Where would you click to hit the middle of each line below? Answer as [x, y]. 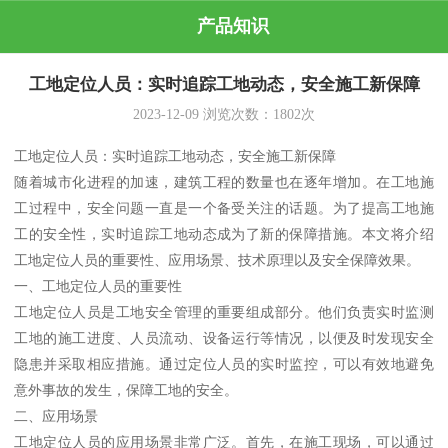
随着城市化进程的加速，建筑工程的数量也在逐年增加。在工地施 [224, 182]
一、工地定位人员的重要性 [98, 286]
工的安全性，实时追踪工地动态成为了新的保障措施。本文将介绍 [224, 234]
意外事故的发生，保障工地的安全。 [126, 390]
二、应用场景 [56, 416]
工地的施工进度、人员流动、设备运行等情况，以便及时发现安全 [224, 338]
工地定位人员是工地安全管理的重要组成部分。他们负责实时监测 [224, 312]
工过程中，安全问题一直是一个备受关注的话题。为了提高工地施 [224, 208]
